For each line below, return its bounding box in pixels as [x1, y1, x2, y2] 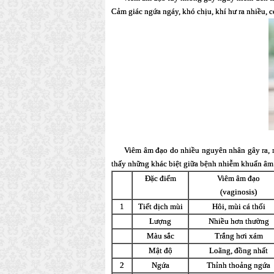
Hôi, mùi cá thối [212, 202, 265, 211]
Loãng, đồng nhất [209, 246, 268, 255]
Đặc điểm [144, 174, 176, 183]
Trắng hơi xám [214, 231, 263, 240]
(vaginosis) [220, 187, 257, 196]
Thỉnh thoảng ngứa [207, 261, 270, 270]
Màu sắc [146, 231, 174, 240]
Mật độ [148, 246, 172, 255]
